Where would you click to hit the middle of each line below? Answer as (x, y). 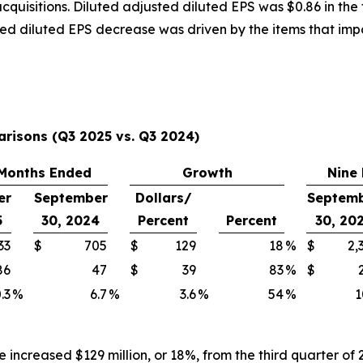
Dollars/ (163, 198)
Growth (207, 173)
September (71, 198)
